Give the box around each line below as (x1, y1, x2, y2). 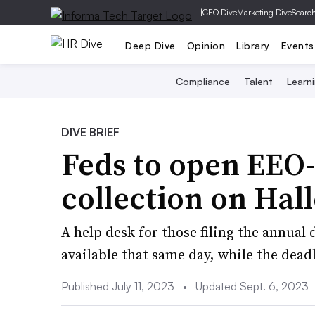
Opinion (186, 39, 225, 51)
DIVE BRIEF (61, 125, 120, 139)
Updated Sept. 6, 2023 (193, 279, 309, 293)
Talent (243, 75, 273, 87)
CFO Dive (202, 7, 237, 18)
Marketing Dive (237, 7, 292, 18)
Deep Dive (125, 39, 176, 51)
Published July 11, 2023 (61, 279, 177, 293)
